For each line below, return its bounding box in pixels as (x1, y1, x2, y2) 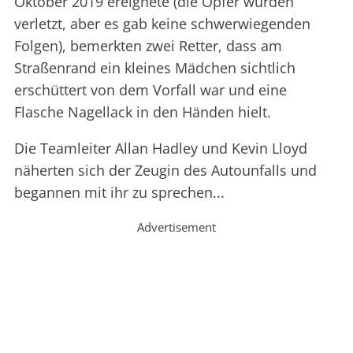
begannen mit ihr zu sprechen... (14, 183, 225, 203)
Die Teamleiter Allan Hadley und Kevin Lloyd (14, 139, 307, 158)
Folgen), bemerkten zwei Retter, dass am (14, 36, 282, 56)
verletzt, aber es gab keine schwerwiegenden (14, 14, 310, 34)
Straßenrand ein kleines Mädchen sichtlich (14, 58, 295, 78)
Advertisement (137, 219, 216, 236)
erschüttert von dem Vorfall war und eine (14, 80, 287, 100)
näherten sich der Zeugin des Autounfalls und (14, 161, 317, 180)
